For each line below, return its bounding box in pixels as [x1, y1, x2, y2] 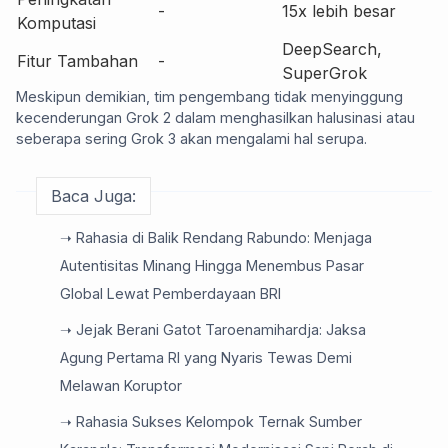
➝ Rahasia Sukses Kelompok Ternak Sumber [60, 413, 362, 430]
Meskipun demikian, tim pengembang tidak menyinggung [16, 88, 403, 105]
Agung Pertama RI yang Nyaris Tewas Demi [60, 349, 352, 366]
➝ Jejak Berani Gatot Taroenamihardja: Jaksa [60, 321, 366, 338]
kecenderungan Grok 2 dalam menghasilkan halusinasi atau [16, 109, 415, 126]
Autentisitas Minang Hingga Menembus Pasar [60, 257, 364, 274]
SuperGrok [282, 63, 367, 83]
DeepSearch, [282, 39, 382, 59]
